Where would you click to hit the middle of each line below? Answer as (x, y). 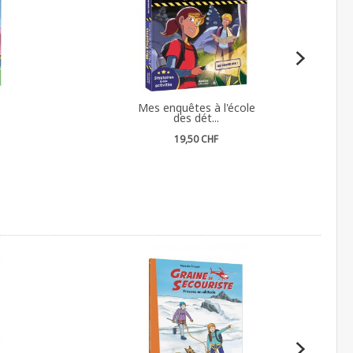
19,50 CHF (197, 139)
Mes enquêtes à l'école (196, 107)
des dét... (197, 117)
